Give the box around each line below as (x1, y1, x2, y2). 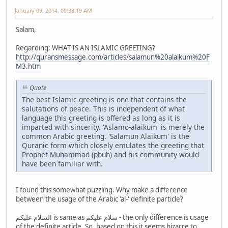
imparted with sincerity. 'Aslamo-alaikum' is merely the (22, 122, 205, 132)
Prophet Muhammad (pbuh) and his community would (22, 149, 199, 159)
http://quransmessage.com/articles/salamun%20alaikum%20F (16, 52, 210, 62)
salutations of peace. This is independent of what (22, 103, 185, 113)
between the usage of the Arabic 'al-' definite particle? (16, 194, 183, 204)
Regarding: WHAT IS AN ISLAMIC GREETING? (16, 43, 155, 52)
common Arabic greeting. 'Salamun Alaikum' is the (22, 131, 189, 141)
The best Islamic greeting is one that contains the (22, 94, 187, 104)
